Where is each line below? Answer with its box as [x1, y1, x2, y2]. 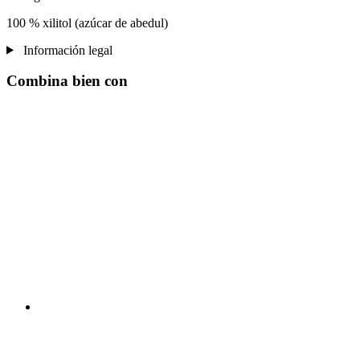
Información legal [19, 43, 112, 57]
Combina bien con [6, 72, 128, 90]
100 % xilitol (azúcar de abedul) [6, 15, 168, 30]
